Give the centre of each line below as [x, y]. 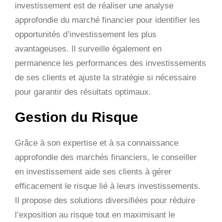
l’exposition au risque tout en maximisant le [95, 215]
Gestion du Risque [77, 117]
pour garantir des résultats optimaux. [83, 92]
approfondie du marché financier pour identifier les [108, 20]
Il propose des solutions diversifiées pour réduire [105, 200]
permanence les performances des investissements [111, 63]
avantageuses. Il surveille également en [88, 49]
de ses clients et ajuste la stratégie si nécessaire [106, 77]
